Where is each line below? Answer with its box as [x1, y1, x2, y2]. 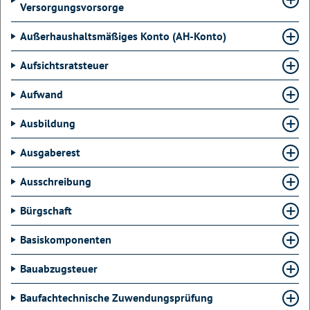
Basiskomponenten [20, 232, 111, 246]
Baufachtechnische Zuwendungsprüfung [20, 291, 213, 304]
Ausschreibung [20, 174, 91, 188]
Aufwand [20, 87, 63, 101]
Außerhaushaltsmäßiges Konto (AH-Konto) [20, 29, 226, 43]
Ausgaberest [20, 145, 80, 159]
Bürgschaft [20, 203, 72, 217]
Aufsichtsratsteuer [20, 58, 109, 72]
